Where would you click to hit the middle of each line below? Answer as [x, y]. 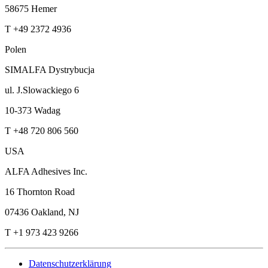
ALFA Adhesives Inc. [46, 172]
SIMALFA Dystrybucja [50, 70]
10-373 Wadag [33, 111]
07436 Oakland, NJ [42, 212]
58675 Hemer [31, 9]
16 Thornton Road [40, 192]
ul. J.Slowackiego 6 [42, 90]
